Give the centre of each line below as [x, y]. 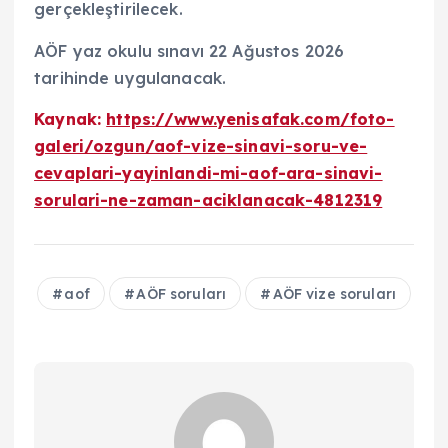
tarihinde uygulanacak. [130, 77]
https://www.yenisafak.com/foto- [250, 118]
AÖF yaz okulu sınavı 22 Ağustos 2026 [189, 50]
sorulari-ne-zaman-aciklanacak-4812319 [208, 199]
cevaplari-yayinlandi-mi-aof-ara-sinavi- [208, 172]
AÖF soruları [181, 293]
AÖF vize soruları [334, 293]
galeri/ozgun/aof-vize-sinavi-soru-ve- [201, 145]
